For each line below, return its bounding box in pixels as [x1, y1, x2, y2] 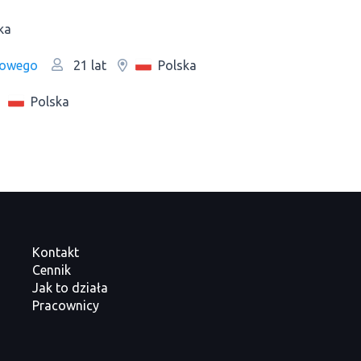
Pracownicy [32, 298, 100, 313]
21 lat [70, 58, 106, 73]
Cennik [32, 263, 72, 277]
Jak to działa [32, 280, 109, 295]
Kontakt [32, 245, 80, 259]
